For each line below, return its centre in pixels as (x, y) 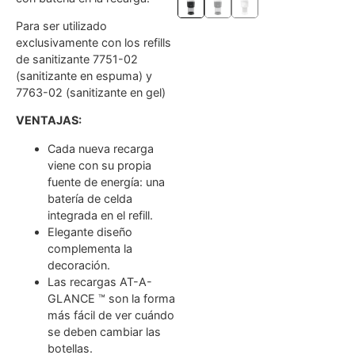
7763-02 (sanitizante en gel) (91, 92)
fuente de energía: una (106, 181)
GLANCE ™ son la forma (111, 298)
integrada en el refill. (100, 215)
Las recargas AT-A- (100, 281)
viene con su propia (99, 165)
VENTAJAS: (49, 120)
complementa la (90, 248)
